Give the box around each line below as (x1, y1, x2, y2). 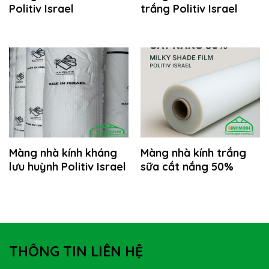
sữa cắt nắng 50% (140, 159, 234, 174)
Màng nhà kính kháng (8, 145, 117, 160)
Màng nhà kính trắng (140, 145, 246, 160)
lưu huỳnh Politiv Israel (8, 159, 126, 174)
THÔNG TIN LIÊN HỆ (9, 243, 143, 261)
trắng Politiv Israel (140, 2, 238, 16)
